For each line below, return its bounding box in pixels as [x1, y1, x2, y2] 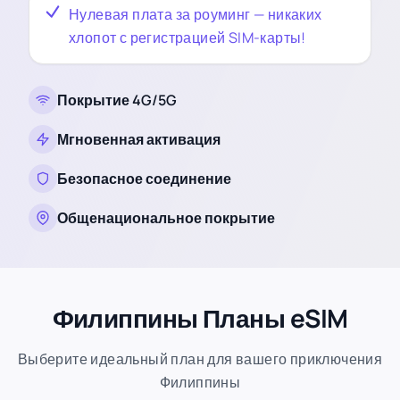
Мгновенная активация [57, 129, 221, 149]
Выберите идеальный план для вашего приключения [17, 349, 383, 369]
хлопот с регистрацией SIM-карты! [69, 28, 306, 47]
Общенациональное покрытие [57, 208, 275, 228]
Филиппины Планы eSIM [52, 301, 348, 335]
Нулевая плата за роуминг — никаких [69, 4, 322, 24]
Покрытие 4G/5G [57, 90, 177, 110]
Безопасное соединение [57, 169, 231, 188]
